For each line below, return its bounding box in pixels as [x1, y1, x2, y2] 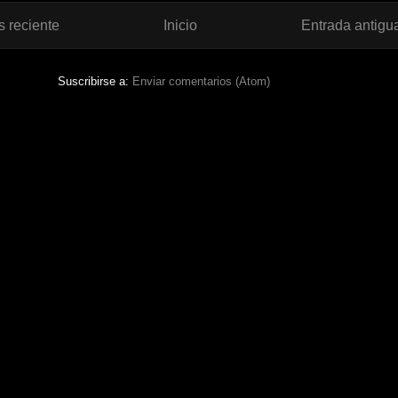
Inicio [163, 17, 197, 33]
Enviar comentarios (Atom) [131, 75, 270, 89]
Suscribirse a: [57, 75, 132, 89]
